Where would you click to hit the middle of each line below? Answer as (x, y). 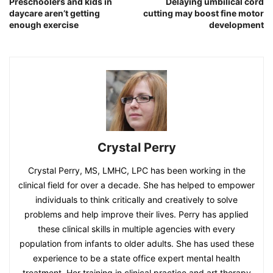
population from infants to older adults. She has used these (136, 243)
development (236, 24)
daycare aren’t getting (55, 13)
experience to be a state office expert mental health (136, 258)
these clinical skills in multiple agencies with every (136, 229)
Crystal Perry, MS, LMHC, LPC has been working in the (136, 170)
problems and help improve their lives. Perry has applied (136, 214)
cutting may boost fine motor (204, 13)
